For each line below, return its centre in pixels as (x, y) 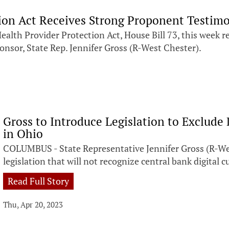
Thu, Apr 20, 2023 (33, 204)
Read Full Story (39, 181)
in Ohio (23, 133)
